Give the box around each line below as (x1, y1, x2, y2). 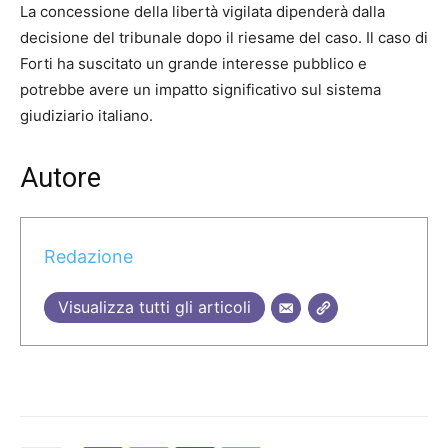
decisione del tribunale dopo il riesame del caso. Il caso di (20, 28, 428, 48)
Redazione (43, 245, 133, 267)
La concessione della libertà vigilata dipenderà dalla (20, 2, 385, 22)
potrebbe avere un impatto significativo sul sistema (20, 80, 381, 100)
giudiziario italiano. (20, 106, 153, 126)
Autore (20, 162, 101, 195)
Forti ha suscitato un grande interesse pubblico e (20, 54, 367, 74)
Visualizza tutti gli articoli (57, 296, 251, 317)
